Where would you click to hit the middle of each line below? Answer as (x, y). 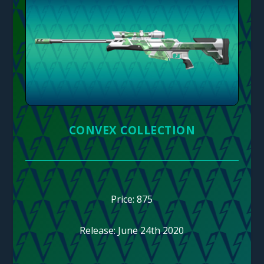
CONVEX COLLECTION (132, 130)
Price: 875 (132, 199)
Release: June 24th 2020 (132, 230)
